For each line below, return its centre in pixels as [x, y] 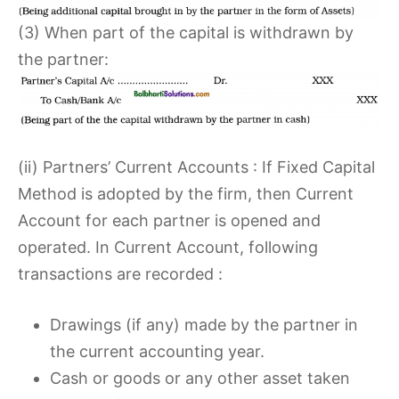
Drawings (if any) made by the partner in [204, 325]
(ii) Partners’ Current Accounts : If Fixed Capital [196, 167]
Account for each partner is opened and [169, 221]
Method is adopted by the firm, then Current [186, 194]
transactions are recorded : [120, 274]
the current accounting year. [157, 352]
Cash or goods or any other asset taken [200, 379]
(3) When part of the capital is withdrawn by [186, 33]
